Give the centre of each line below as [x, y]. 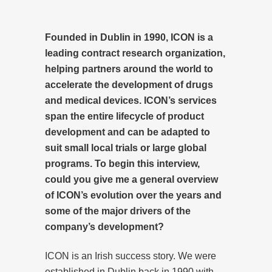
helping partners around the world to [129, 69]
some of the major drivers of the [118, 211]
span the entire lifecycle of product [124, 116]
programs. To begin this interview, [122, 163]
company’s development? [104, 226]
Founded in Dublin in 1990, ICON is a [129, 37]
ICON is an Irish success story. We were [131, 256]
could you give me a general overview [131, 179]
